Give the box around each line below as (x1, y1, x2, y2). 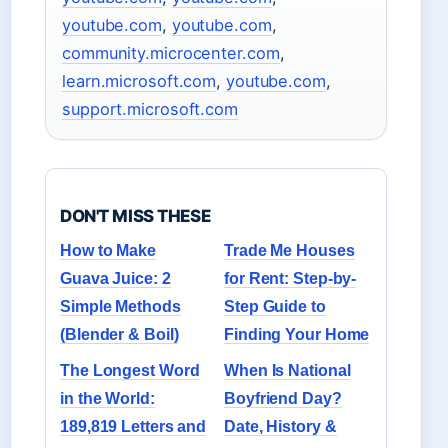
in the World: (60, 389, 155, 407)
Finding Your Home (224, 325, 370, 343)
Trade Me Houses (224, 241, 355, 259)
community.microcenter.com (62, 42, 280, 63)
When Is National (224, 361, 351, 379)
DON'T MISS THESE (60, 205, 211, 226)
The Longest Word (60, 361, 200, 379)
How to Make (60, 241, 156, 259)
